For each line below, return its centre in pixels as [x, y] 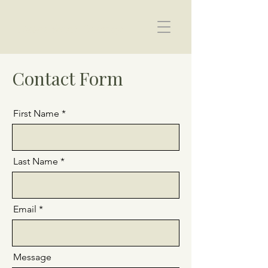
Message [32, 257]
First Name [36, 113]
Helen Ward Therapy [70, 29]
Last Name [36, 161]
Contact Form [68, 78]
